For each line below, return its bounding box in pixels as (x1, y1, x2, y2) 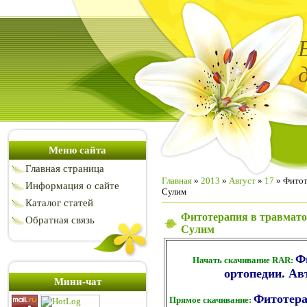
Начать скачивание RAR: (192, 255, 295, 266)
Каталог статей (25, 197, 93, 208)
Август (229, 175, 256, 186)
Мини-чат (53, 276, 101, 287)
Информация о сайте (25, 180, 119, 191)
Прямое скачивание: (169, 295, 254, 306)
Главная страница (25, 163, 104, 174)
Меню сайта (49, 145, 106, 156)
